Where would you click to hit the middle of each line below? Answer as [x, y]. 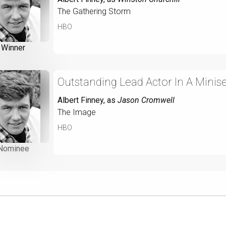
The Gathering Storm [94, 11]
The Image [77, 112]
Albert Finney [80, 100]
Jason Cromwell [146, 100]
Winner [13, 47]
